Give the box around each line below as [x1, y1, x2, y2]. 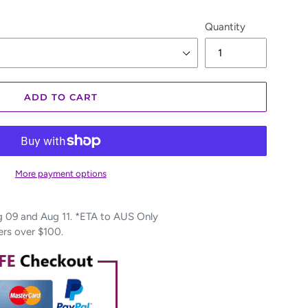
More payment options [14, 168, 107, 179]
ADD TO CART [23, 91, 98, 102]
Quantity [205, 21, 245, 33]
